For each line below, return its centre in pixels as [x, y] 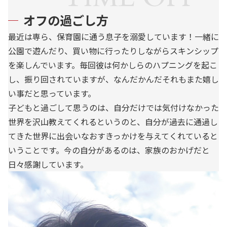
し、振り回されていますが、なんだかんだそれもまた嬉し [113, 79]
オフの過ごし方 [66, 20]
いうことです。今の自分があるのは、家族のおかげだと [109, 150]
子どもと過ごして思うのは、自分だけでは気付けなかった [113, 107]
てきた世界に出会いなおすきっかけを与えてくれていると [113, 136]
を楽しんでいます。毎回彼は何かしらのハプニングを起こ [113, 65]
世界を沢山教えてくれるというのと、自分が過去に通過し [113, 122]
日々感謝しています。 [48, 164]
